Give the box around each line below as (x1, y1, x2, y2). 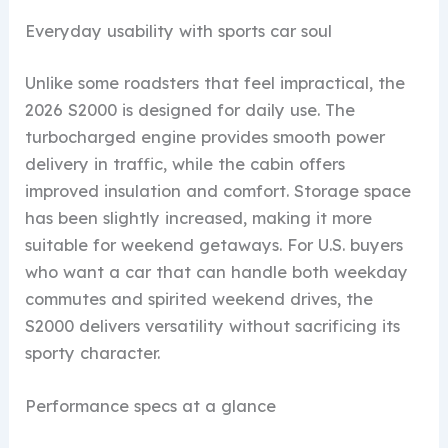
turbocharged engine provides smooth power (25, 127, 386, 148)
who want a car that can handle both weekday (25, 262, 409, 283)
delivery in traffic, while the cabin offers (25, 154, 346, 175)
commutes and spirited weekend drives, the (25, 289, 374, 310)
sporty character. (25, 343, 161, 364)
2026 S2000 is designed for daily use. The (25, 100, 356, 121)
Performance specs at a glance (25, 396, 277, 417)
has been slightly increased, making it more (25, 208, 373, 229)
